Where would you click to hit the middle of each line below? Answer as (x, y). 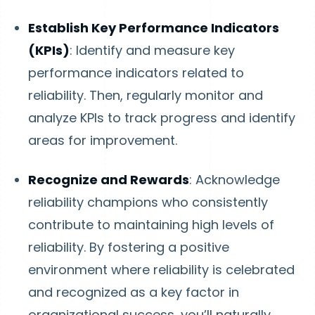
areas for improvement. (103, 140)
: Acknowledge (234, 180)
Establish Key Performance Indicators (154, 28)
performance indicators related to (136, 73)
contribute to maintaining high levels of (151, 225)
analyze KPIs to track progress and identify (162, 118)
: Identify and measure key (152, 50)
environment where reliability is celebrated (161, 270)
